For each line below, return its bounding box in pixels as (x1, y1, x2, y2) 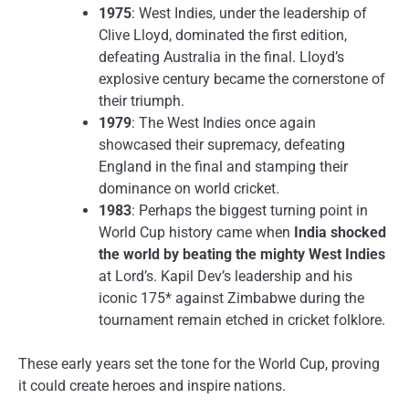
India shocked (294, 224, 386, 242)
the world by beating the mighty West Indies (99, 246, 385, 264)
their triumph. (99, 92, 184, 110)
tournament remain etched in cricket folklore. (99, 311, 385, 330)
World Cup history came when (99, 224, 294, 242)
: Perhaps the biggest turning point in (131, 202, 368, 220)
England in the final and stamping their (99, 158, 348, 176)
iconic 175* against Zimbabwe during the (99, 289, 364, 308)
